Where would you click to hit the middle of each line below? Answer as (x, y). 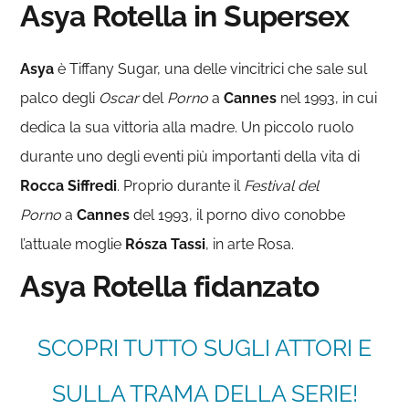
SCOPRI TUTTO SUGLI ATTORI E (204, 347)
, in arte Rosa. (250, 244)
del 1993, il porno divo (207, 215)
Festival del (282, 185)
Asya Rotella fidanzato (170, 286)
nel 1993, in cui (327, 98)
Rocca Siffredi (69, 185)
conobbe (315, 215)
